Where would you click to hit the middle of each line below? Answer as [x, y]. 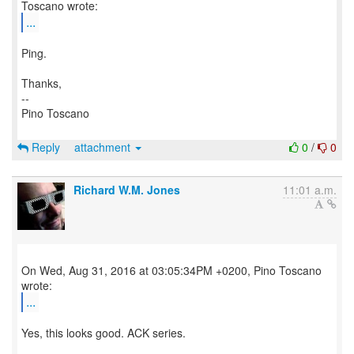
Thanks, [41, 83]
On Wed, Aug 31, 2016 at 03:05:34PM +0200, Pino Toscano [171, 270]
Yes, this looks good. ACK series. [104, 333]
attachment [104, 147]
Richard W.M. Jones [127, 190]
